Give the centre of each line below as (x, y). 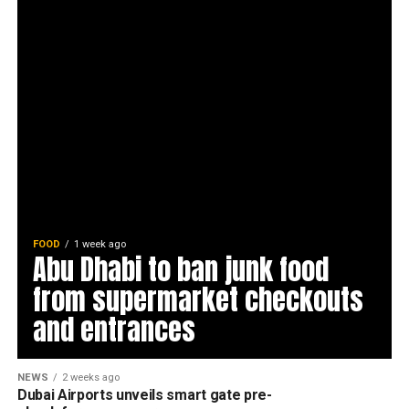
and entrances (117, 330)
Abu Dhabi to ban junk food (180, 269)
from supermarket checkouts (198, 299)
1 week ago (100, 244)
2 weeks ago (90, 378)
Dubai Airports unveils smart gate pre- (144, 395)
